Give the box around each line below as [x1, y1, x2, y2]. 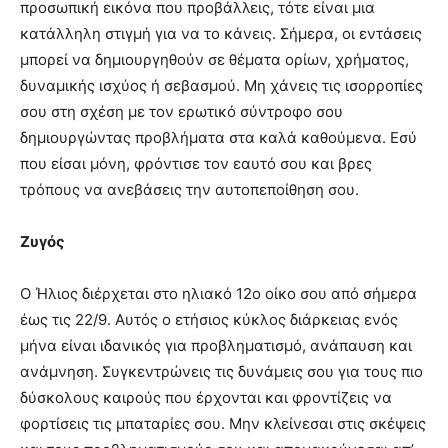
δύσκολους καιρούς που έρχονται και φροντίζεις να [20, 387, 392, 407]
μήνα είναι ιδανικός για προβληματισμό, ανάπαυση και [20, 335, 412, 355]
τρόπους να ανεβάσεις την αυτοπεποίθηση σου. [20, 179, 359, 199]
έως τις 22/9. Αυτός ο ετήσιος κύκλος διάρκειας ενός [20, 309, 398, 329]
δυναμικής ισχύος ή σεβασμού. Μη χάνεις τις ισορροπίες [20, 75, 423, 95]
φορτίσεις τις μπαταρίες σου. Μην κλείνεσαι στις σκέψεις [20, 413, 426, 433]
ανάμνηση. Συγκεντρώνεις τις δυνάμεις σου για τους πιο [20, 361, 423, 381]
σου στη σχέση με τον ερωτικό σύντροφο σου [20, 101, 343, 121]
